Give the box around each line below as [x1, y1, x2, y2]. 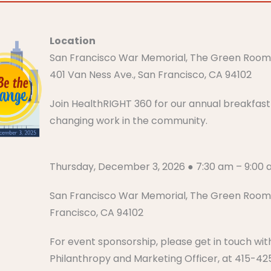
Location [50, 33, 96, 48]
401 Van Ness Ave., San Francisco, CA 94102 [50, 67, 252, 82]
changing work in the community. [50, 113, 208, 128]
